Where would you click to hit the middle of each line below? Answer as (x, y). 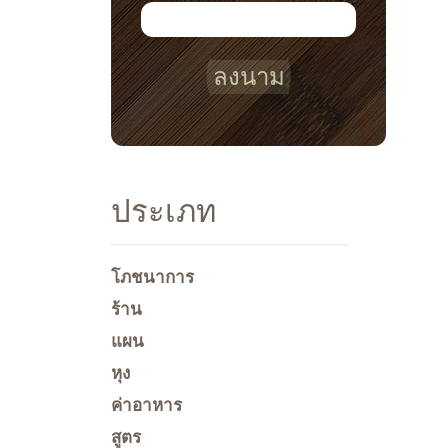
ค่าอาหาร (146, 404)
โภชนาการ (152, 276)
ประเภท (163, 211)
